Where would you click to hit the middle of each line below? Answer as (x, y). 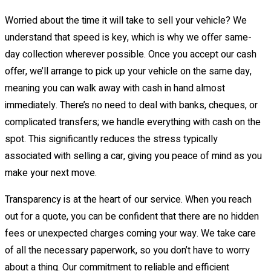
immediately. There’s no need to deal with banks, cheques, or (131, 106)
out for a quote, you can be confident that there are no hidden (132, 217)
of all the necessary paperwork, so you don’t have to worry (127, 251)
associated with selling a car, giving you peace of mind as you (133, 156)
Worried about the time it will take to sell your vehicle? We (126, 21)
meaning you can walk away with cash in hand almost (115, 89)
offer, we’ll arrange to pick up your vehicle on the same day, (128, 72)
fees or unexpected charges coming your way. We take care (130, 234)
